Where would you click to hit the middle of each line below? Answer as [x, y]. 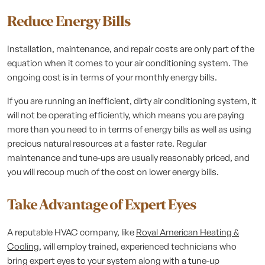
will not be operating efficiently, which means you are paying [126, 115]
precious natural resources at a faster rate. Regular [107, 143]
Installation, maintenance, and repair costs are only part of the [131, 49]
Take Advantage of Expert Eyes [101, 204]
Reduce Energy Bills [69, 21]
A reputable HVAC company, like [72, 232]
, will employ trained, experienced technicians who [138, 246]
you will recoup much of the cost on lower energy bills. [113, 172]
